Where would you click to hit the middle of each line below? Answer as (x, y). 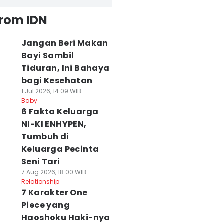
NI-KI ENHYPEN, (54, 124)
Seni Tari (41, 162)
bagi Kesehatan (57, 81)
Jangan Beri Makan (65, 43)
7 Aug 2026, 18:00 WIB (54, 172)
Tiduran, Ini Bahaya (65, 68)
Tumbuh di (45, 137)
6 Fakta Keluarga (60, 112)
